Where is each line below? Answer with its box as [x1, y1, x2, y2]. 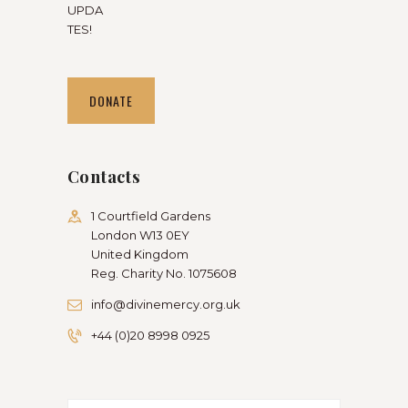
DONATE [89, 91, 133, 111]
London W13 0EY [91, 227, 189, 242]
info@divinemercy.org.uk [91, 296, 240, 311]
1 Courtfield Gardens [91, 208, 210, 223]
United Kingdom [91, 246, 189, 261]
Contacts [67, 164, 141, 188]
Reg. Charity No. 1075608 [91, 265, 237, 280]
